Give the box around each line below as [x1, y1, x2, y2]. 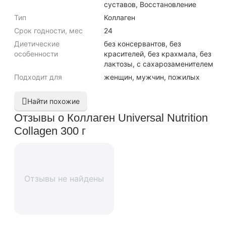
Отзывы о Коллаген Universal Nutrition [14, 111, 208, 124]
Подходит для [14, 73, 62, 81]
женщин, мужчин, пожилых [104, 73, 200, 81]
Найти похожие [27, 97, 80, 105]
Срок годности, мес [14, 26, 83, 35]
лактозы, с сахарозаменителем [104, 60, 213, 68]
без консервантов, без [104, 39, 181, 48]
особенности [14, 49, 58, 58]
